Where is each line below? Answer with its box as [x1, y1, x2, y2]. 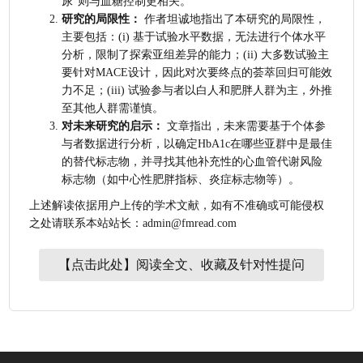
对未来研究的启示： [62, 119, 164, 132]
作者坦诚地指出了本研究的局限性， [141, 12, 327, 25]
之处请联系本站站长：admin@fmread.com [29, 216, 237, 229]
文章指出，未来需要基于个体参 [164, 119, 327, 132]
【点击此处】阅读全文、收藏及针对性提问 [58, 257, 305, 271]
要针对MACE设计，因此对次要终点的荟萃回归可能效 [62, 66, 333, 79]
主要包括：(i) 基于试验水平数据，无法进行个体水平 [62, 30, 327, 43]
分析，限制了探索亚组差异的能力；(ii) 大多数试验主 [62, 48, 330, 61]
